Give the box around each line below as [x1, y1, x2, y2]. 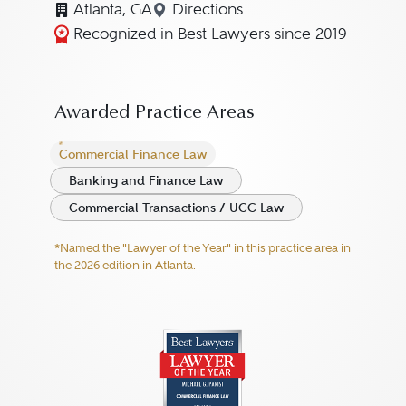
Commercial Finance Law [58, 146, 207, 162]
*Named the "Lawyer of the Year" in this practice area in [53, 241, 351, 255]
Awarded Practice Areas [53, 104, 255, 123]
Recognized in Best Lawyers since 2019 [72, 25, 347, 43]
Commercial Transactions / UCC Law [68, 199, 284, 216]
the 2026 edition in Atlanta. [53, 258, 196, 272]
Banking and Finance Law [68, 172, 223, 188]
